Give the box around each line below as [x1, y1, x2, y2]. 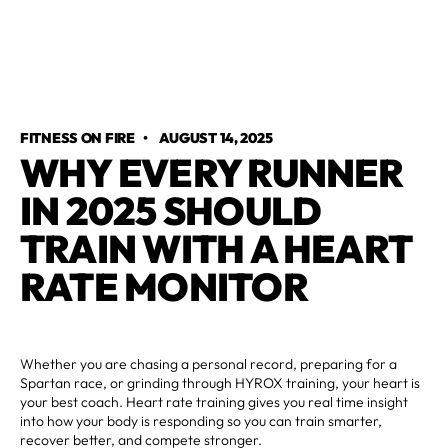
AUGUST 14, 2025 [158, 128, 273, 147]
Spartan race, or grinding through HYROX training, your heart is [20, 373, 420, 392]
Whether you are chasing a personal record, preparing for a [20, 354, 397, 373]
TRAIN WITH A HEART [20, 223, 412, 273]
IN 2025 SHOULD [20, 185, 322, 235]
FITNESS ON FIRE [20, 128, 135, 147]
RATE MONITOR [20, 261, 308, 311]
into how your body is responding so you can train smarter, [20, 411, 382, 430]
